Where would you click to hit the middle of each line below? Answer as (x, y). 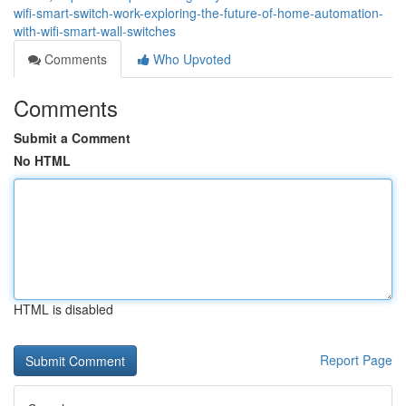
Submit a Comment (72, 138)
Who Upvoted (190, 59)
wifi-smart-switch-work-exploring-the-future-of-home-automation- (198, 13)
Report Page (356, 360)
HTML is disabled (63, 309)
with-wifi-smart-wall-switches (95, 31)
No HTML (42, 160)
